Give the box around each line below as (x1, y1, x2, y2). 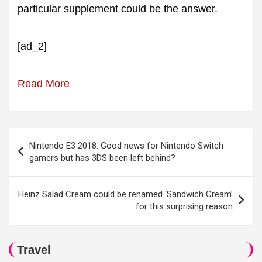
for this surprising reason (136, 201, 233, 212)
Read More (18, 78, 70, 89)
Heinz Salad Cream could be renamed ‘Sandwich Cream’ (18, 189, 233, 199)
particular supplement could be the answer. (18, 3, 218, 15)
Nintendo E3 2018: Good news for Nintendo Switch (29, 140, 223, 151)
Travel (17, 243, 51, 256)
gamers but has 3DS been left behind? (29, 153, 175, 163)
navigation (8, 147, 76, 164)
